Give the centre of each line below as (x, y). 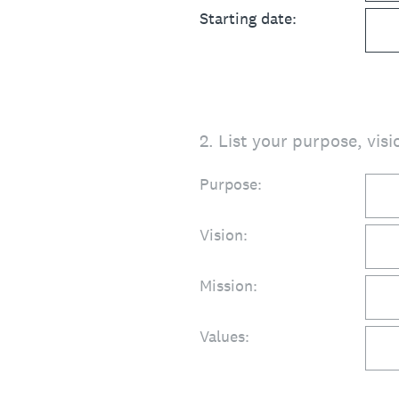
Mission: (231, 285)
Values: (227, 336)
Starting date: (250, 18)
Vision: (226, 235)
